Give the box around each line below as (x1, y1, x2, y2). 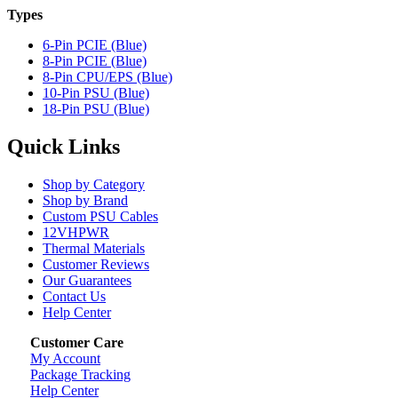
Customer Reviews (43, 257, 149, 273)
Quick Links (7, 135, 120, 159)
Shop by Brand (43, 193, 128, 209)
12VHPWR (43, 225, 109, 241)
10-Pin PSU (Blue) (43, 85, 149, 101)
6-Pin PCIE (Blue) (43, 37, 147, 53)
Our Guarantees (43, 273, 131, 289)
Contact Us (43, 289, 106, 305)
